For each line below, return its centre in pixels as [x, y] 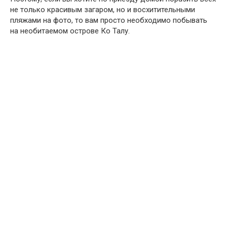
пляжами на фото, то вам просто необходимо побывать [109, 20]
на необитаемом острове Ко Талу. [70, 31]
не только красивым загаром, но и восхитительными [103, 9]
